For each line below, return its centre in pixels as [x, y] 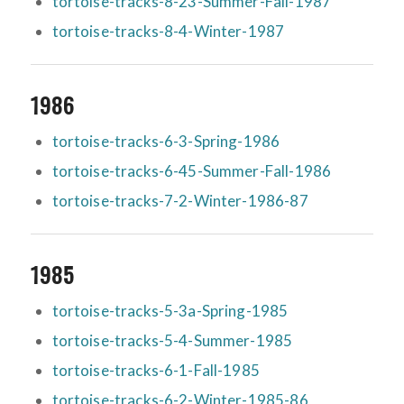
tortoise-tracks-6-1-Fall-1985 [156, 371]
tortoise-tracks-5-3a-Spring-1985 [170, 311]
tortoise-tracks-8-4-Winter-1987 [168, 32]
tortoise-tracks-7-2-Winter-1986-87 [180, 201]
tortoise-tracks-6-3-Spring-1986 [166, 142]
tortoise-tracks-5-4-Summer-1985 [172, 341]
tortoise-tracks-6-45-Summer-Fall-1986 [192, 171]
